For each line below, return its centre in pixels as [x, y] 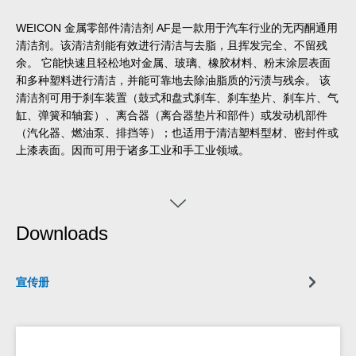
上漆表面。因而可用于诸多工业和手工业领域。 [133, 151]
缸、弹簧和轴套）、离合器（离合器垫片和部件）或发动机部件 [172, 116]
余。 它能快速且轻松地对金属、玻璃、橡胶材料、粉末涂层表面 [173, 63]
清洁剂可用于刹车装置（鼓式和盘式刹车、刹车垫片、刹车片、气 [177, 98]
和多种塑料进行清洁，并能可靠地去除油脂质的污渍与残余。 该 [173, 81]
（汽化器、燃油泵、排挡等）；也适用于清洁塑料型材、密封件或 [177, 133]
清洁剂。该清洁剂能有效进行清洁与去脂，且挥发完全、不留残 [172, 46]
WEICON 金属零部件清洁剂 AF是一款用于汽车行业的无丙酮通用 [177, 28]
